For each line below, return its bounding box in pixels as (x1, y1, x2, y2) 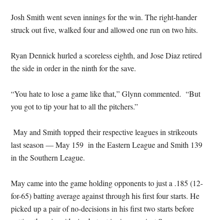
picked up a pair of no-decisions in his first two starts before (11, 203, 194, 214)
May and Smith (13, 127, 61, 137)
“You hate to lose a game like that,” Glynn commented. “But (11, 88, 201, 99)
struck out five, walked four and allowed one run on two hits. (11, 25, 198, 35)
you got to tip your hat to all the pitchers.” (11, 101, 138, 111)
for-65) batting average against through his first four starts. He (11, 191, 200, 201)
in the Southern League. (11, 152, 85, 163)
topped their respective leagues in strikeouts (63, 127, 198, 137)
